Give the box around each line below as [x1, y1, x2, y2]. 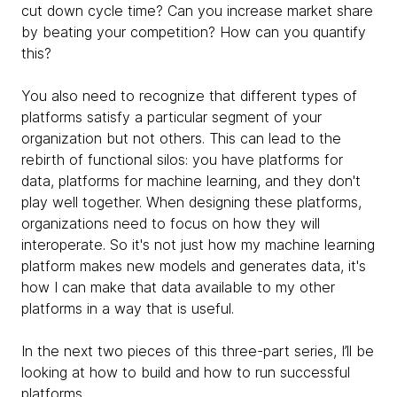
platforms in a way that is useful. [21, 300, 234, 318]
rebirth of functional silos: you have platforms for [21, 151, 343, 169]
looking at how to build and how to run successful [21, 363, 350, 382]
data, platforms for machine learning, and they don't [21, 172, 361, 191]
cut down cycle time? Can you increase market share [21, 2, 373, 20]
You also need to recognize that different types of [21, 87, 357, 105]
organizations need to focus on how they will [21, 214, 320, 233]
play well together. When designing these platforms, [21, 193, 362, 212]
